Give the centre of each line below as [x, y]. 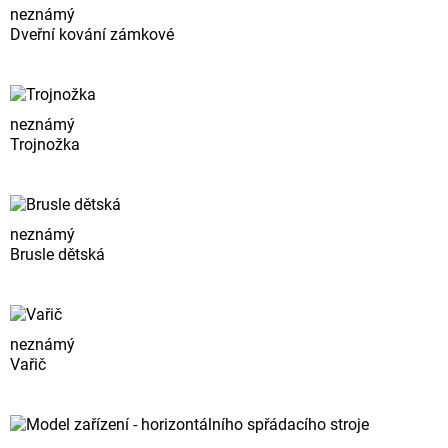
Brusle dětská [57, 255]
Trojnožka [45, 145]
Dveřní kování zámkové [92, 35]
